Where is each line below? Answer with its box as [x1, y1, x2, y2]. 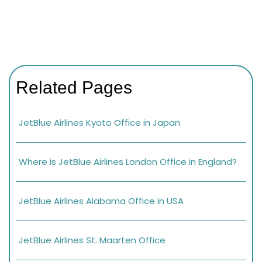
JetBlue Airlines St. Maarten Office [19, 233, 166, 246]
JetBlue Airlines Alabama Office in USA [19, 194, 184, 207]
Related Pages [16, 77, 132, 97]
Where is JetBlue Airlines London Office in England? [19, 155, 237, 168]
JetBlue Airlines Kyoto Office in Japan [19, 116, 180, 129]
